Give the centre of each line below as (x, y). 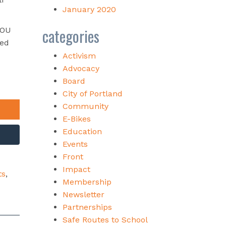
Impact (76, 169)
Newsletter (83, 194)
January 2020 (89, 9)
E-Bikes (76, 119)
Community (85, 106)
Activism (79, 55)
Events (75, 144)
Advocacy (81, 68)
